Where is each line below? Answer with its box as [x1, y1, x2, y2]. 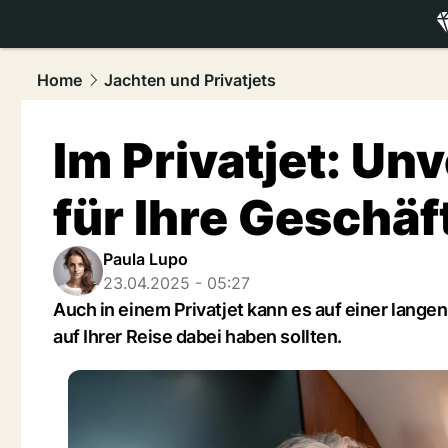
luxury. [367, 37, 416, 57]
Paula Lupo [103, 249, 188, 269]
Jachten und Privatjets [104, 70, 276, 90]
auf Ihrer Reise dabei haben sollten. [53, 326, 342, 347]
